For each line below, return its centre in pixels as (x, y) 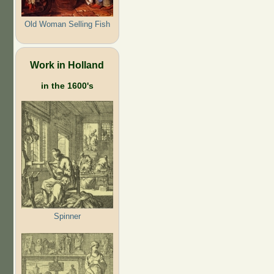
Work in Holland (67, 65)
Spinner (67, 216)
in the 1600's (67, 85)
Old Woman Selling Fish (67, 24)
